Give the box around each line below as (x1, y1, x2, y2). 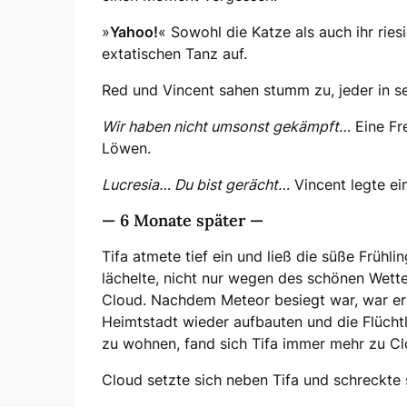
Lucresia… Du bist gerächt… (102, 174, 290, 194)
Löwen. (102, 138, 151, 157)
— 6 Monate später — (102, 209, 263, 231)
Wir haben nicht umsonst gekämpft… (102, 116, 351, 135)
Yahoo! (110, 22, 158, 41)
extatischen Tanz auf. (102, 44, 247, 63)
